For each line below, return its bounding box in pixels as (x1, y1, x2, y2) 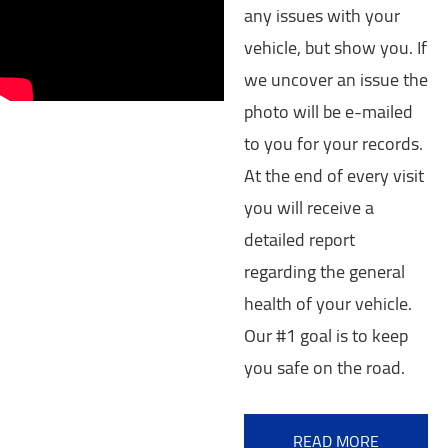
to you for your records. (244, 127, 423, 161)
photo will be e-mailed (244, 95, 413, 129)
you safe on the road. (244, 351, 405, 385)
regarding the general (244, 255, 405, 289)
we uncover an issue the (244, 63, 428, 97)
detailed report (244, 223, 355, 257)
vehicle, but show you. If (244, 31, 427, 65)
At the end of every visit (244, 159, 424, 193)
